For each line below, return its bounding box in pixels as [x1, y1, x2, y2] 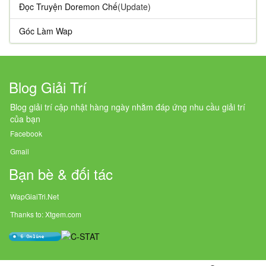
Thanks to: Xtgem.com [10, 209, 81, 219]
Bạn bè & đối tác [9, 163, 113, 184]
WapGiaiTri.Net [10, 191, 59, 201]
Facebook [10, 128, 42, 138]
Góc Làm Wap [19, 25, 72, 37]
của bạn [10, 113, 40, 125]
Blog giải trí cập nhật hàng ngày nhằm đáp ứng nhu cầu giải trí [10, 101, 245, 113]
